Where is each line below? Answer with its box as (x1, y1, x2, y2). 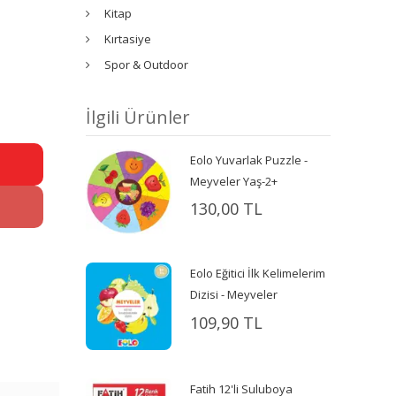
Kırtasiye (104, 30, 152, 47)
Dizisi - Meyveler (190, 286, 278, 303)
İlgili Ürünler (86, 104, 191, 129)
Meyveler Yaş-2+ (190, 172, 278, 189)
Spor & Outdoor (104, 56, 189, 72)
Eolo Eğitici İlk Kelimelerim (190, 265, 326, 282)
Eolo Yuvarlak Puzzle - (190, 151, 308, 168)
